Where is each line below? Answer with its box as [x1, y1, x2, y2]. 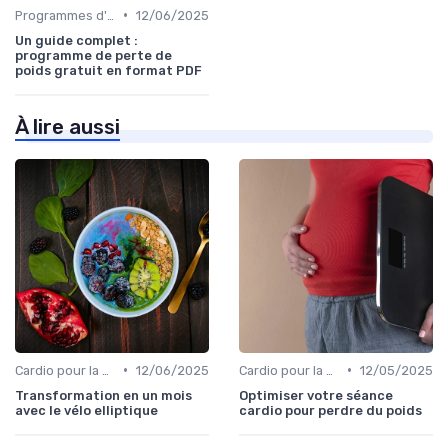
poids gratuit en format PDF [15, 62, 202, 78]
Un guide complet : [15, 32, 138, 48]
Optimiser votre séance [239, 387, 393, 403]
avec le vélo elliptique [15, 402, 158, 418]
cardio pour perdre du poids [239, 402, 422, 418]
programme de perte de [15, 47, 172, 63]
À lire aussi [15, 114, 120, 139]
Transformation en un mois [15, 387, 192, 403]
